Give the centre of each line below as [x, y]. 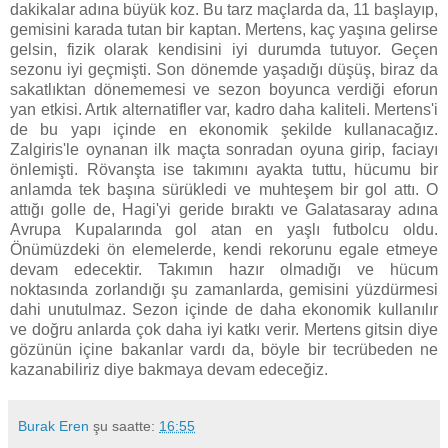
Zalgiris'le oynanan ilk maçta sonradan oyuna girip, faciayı [224, 150]
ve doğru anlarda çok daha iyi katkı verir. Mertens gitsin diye [224, 330]
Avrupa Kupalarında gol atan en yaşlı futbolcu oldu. [224, 230]
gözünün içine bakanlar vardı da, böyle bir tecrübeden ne [224, 350]
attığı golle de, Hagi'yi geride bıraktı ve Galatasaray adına [224, 210]
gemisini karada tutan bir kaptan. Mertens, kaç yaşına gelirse [224, 30]
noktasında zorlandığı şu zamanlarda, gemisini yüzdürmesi [224, 290]
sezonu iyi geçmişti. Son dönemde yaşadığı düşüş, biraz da [224, 70]
